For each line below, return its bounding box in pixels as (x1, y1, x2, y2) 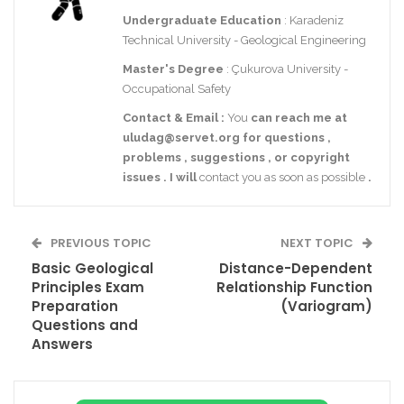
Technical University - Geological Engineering (123, 33, 366, 48)
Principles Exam (32, 278, 144, 298)
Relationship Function (216, 278, 372, 298)
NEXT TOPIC (280, 234, 353, 252)
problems (123, 151, 184, 165)
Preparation (32, 297, 118, 317)
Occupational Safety (123, 82, 231, 96)
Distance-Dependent (219, 259, 372, 279)
